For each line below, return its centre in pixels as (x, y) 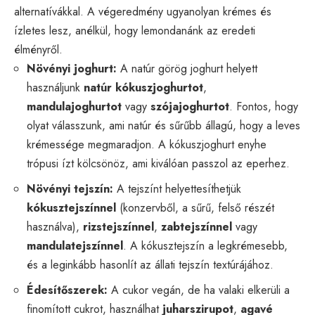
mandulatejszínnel (75, 245)
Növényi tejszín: (70, 188)
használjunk (55, 87)
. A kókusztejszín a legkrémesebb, (205, 245)
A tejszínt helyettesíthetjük (177, 188)
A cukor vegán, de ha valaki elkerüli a (199, 290)
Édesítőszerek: (67, 290)
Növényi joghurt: (72, 68)
